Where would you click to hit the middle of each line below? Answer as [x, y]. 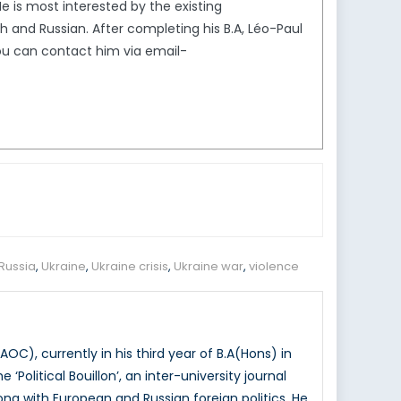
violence [274, 267]
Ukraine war [209, 267]
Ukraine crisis [130, 267]
